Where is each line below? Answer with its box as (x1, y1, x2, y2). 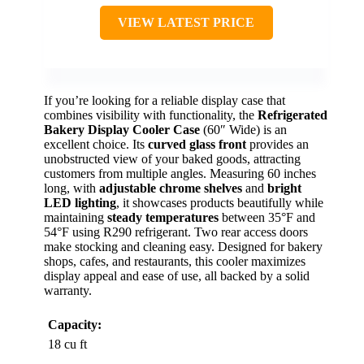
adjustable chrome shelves (99, 181, 242, 196)
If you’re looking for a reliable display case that (44, 93, 285, 108)
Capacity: (48, 318, 102, 332)
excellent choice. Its (44, 137, 148, 152)
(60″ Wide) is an (200, 123, 287, 137)
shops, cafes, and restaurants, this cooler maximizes (44, 254, 305, 269)
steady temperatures (107, 210, 219, 225)
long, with (44, 181, 99, 196)
